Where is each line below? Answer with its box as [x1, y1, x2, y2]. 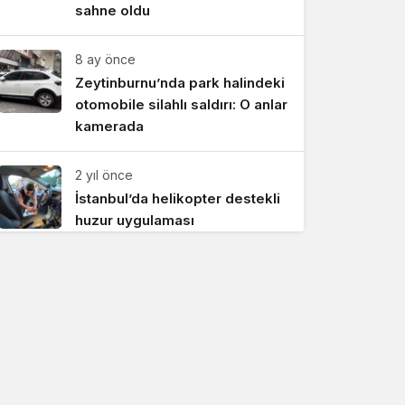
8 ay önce [74, 52, 136, 68]
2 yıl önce [74, 167, 133, 184]
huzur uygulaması [74, 212, 194, 230]
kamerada [74, 118, 144, 136]
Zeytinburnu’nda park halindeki [74, 74, 285, 92]
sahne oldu [74, 2, 150, 20]
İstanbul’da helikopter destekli [74, 190, 280, 208]
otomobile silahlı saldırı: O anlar [74, 96, 287, 114]
